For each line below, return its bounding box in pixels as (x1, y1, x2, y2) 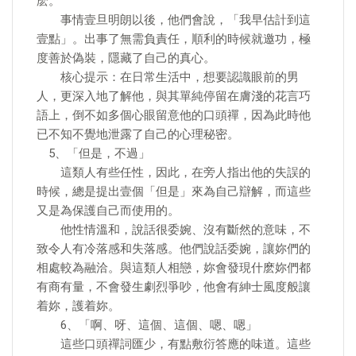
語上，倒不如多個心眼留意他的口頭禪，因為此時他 (37, 108, 311, 122)
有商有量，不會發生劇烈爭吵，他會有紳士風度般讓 (37, 280, 311, 294)
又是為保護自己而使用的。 (37, 203, 180, 218)
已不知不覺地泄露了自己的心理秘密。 (37, 127, 239, 141)
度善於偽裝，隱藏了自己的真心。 (37, 51, 215, 65)
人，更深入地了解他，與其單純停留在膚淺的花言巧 (37, 89, 311, 103)
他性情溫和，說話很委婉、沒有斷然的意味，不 (37, 222, 311, 237)
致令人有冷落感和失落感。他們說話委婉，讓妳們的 (37, 242, 311, 256)
